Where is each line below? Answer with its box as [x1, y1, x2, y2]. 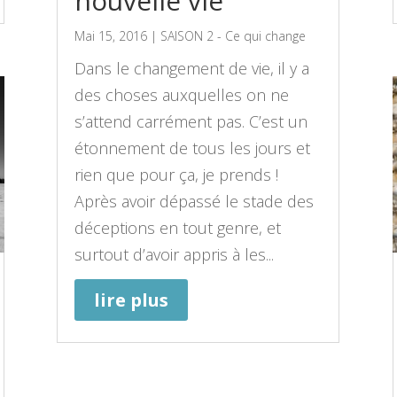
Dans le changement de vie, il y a [74, 57, 310, 79]
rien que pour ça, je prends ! [74, 163, 279, 185]
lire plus [94, 287, 169, 312]
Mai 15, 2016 [74, 27, 148, 44]
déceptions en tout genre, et [74, 216, 282, 238]
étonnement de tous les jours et [74, 136, 311, 159]
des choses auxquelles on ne [74, 83, 290, 105]
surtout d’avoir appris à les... [74, 243, 275, 265]
